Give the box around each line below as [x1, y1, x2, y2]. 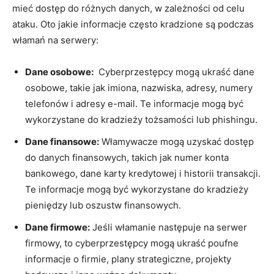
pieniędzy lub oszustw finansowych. [25, 199, 181, 211]
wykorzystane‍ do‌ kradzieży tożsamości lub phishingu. [25, 113, 257, 125]
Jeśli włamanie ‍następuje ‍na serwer [90, 221, 247, 233]
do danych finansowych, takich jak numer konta [25, 151, 229, 163]
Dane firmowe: [25, 221, 90, 233]
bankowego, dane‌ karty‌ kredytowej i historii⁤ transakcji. [25, 167, 261, 179]
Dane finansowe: [25, 135, 99, 147]
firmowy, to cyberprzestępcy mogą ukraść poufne [25, 237, 239, 249]
